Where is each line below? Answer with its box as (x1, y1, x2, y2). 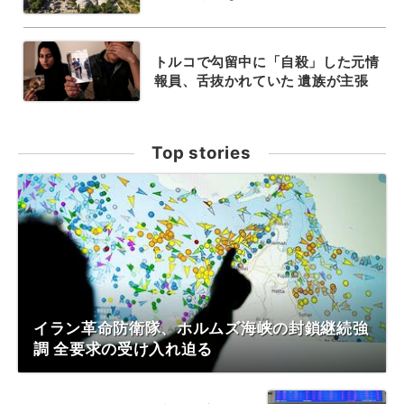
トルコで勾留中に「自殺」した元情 (153, 52, 380, 70)
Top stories (151, 142, 252, 163)
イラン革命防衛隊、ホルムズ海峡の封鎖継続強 (33, 318, 369, 337)
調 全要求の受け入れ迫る (33, 339, 214, 358)
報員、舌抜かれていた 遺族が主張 (153, 71, 369, 89)
